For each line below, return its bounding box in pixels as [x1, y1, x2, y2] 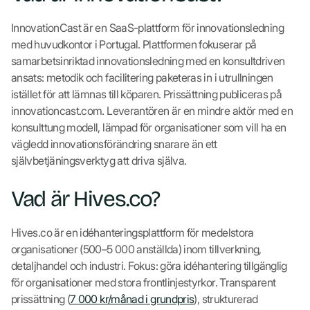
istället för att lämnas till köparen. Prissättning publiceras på [11, 86, 282, 101]
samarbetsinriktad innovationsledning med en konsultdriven [11, 53, 285, 68]
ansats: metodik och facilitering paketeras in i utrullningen [11, 70, 273, 84]
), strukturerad [194, 291, 258, 306]
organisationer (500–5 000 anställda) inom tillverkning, [11, 241, 262, 256]
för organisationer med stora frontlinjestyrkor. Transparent [11, 275, 276, 289]
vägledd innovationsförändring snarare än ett [11, 136, 217, 151]
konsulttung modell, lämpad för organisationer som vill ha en [11, 120, 286, 134]
